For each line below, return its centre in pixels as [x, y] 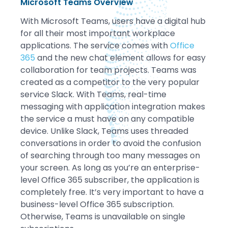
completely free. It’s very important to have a [112, 192]
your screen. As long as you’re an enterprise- [110, 168]
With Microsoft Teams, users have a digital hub [113, 21]
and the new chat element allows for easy [120, 58]
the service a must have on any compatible [107, 119]
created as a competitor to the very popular [110, 82]
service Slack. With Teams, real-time [93, 95]
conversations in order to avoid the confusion [111, 144]
